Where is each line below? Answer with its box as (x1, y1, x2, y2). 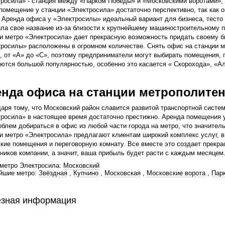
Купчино (73, 169, 98, 177)
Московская (104, 169, 141, 177)
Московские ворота (147, 169, 205, 177)
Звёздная (39, 169, 67, 177)
